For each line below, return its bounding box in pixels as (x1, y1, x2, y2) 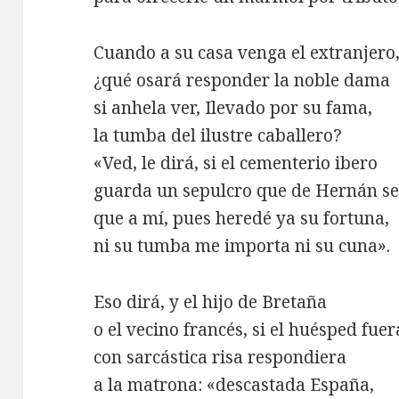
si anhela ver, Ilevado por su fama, (94, 95, 373, 119)
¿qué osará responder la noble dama (94, 68, 391, 92)
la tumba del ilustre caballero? (94, 123, 343, 147)
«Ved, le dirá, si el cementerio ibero (94, 151, 379, 175)
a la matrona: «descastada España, (94, 372, 375, 396)
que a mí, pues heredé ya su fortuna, (94, 206, 390, 230)
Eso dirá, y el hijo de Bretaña (94, 289, 328, 313)
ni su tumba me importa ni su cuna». (94, 233, 391, 257)
